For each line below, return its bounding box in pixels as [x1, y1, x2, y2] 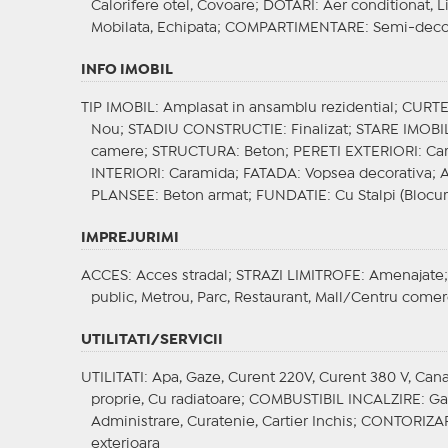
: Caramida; [160, 168, 243, 181]
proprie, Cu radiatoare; [90, 394, 249, 407]
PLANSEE [90, 190, 155, 203]
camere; [90, 146, 152, 159]
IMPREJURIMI [80, 232, 179, 245]
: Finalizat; [282, 124, 356, 137]
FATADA [242, 168, 297, 181]
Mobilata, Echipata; [90, 22, 225, 35]
